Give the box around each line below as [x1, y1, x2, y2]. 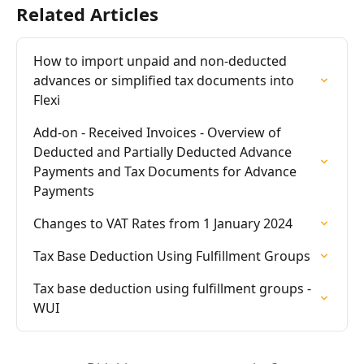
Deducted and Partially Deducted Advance [33, 142, 295, 161]
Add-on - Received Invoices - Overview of [33, 123, 284, 141]
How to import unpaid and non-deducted [33, 51, 290, 70]
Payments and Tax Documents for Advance [33, 162, 300, 180]
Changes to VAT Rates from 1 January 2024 [33, 214, 292, 232]
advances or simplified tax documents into [33, 71, 297, 89]
